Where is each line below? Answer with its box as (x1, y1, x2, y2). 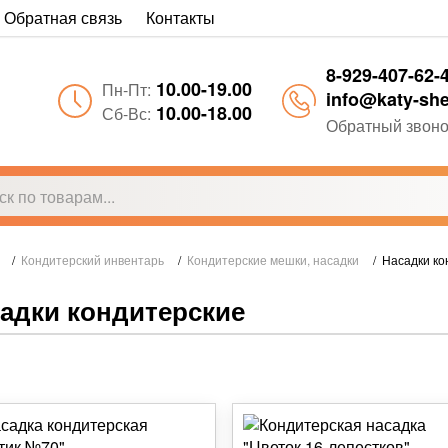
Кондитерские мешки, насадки (187, 251, 359, 269)
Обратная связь (4, 6, 122, 29)
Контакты (146, 6, 215, 29)
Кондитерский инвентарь (21, 251, 164, 269)
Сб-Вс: (102, 102, 151, 125)
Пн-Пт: (102, 78, 151, 101)
